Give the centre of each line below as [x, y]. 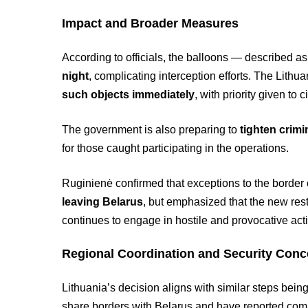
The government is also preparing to [151, 130]
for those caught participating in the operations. [176, 148]
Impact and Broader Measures [151, 23]
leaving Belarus [103, 202]
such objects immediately [129, 95]
